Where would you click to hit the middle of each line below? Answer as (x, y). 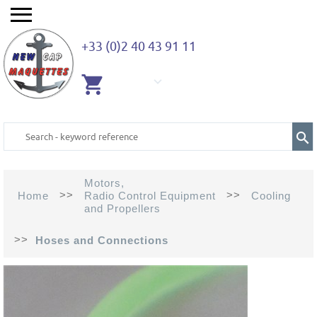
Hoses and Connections (102, 241)
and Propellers (122, 208)
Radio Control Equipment (150, 196)
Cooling (271, 196)
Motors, (104, 183)
